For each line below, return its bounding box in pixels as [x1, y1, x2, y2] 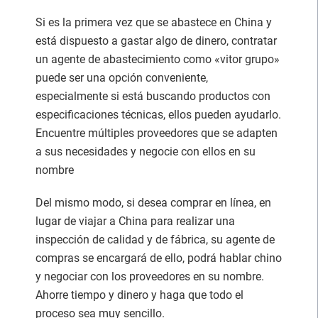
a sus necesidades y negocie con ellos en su [35, 144, 256, 158]
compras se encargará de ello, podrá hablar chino [35, 251, 282, 265]
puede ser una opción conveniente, [35, 70, 208, 84]
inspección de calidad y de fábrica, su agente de [35, 232, 275, 246]
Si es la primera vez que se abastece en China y [35, 15, 272, 29]
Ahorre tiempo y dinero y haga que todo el [35, 287, 243, 302]
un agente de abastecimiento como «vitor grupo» [35, 52, 280, 66]
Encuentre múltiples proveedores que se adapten [35, 126, 278, 140]
